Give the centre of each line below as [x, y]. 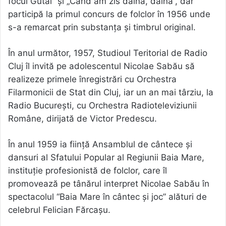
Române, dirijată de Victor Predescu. [82, 118]
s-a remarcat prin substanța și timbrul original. [102, 27]
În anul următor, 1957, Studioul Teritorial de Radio [108, 53]
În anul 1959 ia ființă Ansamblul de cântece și [100, 144]
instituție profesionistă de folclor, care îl [88, 170]
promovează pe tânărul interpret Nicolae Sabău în [109, 183]
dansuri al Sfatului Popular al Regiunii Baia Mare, [106, 157]
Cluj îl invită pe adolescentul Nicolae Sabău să [101, 66]
